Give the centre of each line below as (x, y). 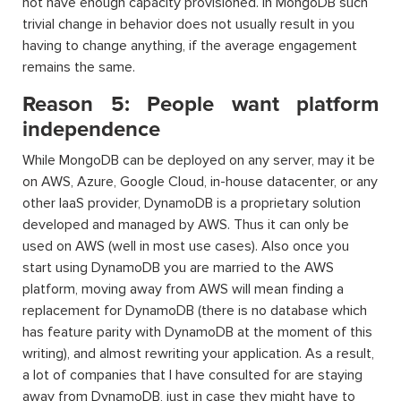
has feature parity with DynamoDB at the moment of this (197, 332)
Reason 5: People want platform (200, 104)
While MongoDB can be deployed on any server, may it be (199, 160)
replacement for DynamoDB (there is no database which (195, 311)
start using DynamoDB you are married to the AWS (178, 268)
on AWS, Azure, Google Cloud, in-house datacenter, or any (200, 182)
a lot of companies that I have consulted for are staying (192, 375)
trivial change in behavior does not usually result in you (188, 24)
